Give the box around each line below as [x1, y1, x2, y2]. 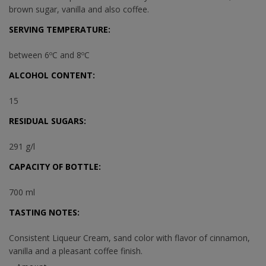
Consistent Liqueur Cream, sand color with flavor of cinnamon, [9, 232, 250, 243]
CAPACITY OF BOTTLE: [9, 160, 101, 172]
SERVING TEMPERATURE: [9, 23, 110, 35]
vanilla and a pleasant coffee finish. [9, 245, 142, 256]
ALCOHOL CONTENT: [9, 69, 95, 81]
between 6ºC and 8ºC [9, 49, 90, 61]
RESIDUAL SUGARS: [9, 115, 86, 126]
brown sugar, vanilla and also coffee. [9, 3, 149, 15]
